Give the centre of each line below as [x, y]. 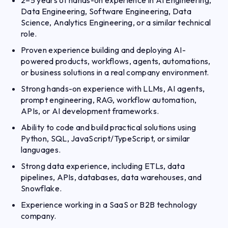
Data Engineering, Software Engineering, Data [106, 11]
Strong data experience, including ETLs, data [103, 166]
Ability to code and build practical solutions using [109, 127]
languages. [41, 150]
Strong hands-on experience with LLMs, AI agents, [113, 89]
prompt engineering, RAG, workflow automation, [109, 100]
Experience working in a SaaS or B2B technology [109, 205]
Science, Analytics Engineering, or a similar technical [116, 22]
